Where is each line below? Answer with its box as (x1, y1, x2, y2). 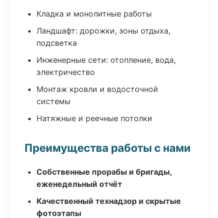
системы (36, 96, 71, 106)
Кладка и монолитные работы (36, 9, 152, 18)
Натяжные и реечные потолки (36, 113, 152, 123)
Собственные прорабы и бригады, (36, 167, 172, 177)
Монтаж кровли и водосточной (36, 84, 158, 94)
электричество (36, 67, 95, 77)
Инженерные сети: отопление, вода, (36, 55, 176, 65)
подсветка (36, 38, 77, 48)
